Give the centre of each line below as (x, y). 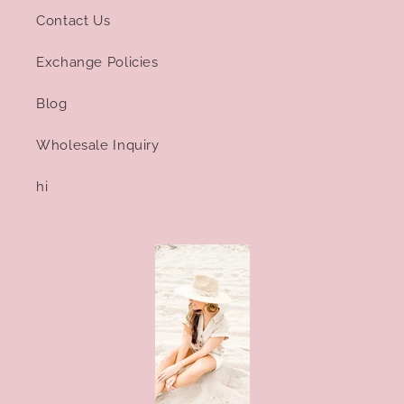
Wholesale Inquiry (98, 144)
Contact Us (73, 20)
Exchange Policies (97, 61)
